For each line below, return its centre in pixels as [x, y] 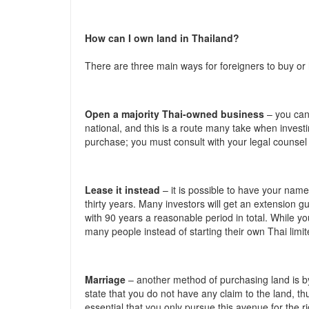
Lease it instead [122, 190]
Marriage [105, 279]
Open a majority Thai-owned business [175, 114]
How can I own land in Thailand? [162, 38]
